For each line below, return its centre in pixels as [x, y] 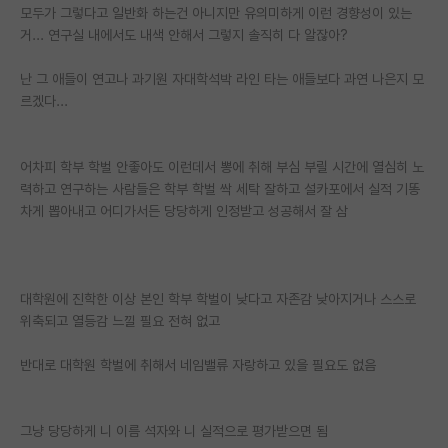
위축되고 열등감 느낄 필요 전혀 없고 [120, 320]
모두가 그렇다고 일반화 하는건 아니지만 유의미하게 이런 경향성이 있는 [216, 12]
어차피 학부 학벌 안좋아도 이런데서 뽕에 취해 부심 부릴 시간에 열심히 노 [222, 166]
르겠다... [44, 100]
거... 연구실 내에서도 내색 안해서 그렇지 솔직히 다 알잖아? [184, 34]
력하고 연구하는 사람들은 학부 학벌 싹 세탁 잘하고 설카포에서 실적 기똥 [220, 188]
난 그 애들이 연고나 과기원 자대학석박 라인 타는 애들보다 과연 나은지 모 [222, 78]
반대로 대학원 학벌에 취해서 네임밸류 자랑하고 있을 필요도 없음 [198, 364]
